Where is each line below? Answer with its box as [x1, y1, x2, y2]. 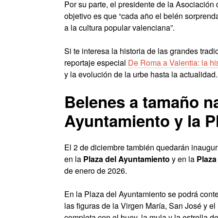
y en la [170, 153, 197, 165]
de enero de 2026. [64, 165, 127, 177]
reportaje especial [64, 57, 128, 69]
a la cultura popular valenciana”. [64, 22, 175, 34]
